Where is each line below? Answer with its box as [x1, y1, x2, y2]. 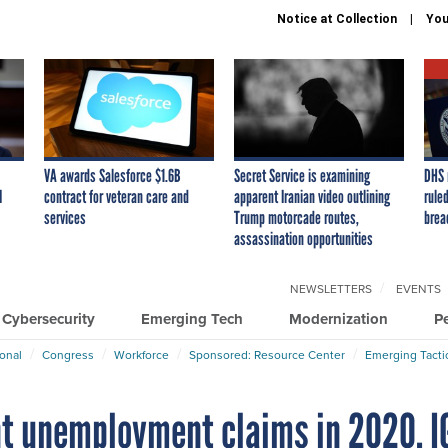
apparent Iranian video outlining [234, 185, 390, 208]
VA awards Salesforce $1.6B [44, 164, 181, 187]
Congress [42, 345, 94, 363]
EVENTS [396, 279, 441, 297]
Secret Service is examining [234, 164, 370, 187]
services [44, 206, 86, 229]
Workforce [114, 345, 169, 363]
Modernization [289, 307, 388, 330]
